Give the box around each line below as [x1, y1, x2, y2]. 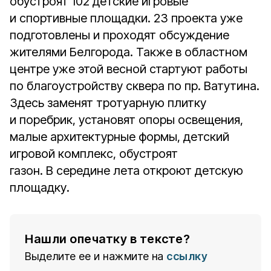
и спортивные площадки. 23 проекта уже [10, 11, 243, 25]
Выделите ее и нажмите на [25, 250, 164, 263]
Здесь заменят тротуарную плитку [10, 96, 206, 110]
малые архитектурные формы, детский [10, 129, 229, 144]
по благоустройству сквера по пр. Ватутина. [10, 79, 260, 93]
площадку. [10, 180, 70, 195]
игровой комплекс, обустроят [10, 146, 178, 161]
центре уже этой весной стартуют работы [10, 62, 247, 76]
